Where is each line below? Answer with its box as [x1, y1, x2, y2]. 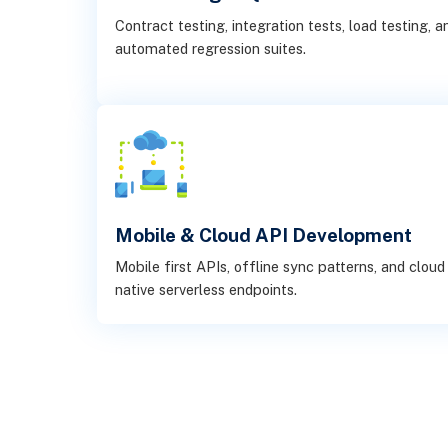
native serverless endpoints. [115, 281, 298, 299]
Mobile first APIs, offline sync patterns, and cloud [115, 258, 446, 276]
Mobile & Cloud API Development [115, 223, 413, 246]
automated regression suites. [115, 39, 307, 57]
